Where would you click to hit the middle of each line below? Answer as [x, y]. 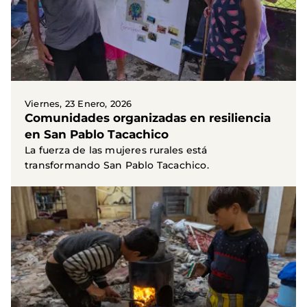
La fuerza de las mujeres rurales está [116, 150]
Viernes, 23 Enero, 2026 [78, 104]
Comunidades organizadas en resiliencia [148, 118]
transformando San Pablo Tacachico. [117, 165]
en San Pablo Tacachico [97, 135]
